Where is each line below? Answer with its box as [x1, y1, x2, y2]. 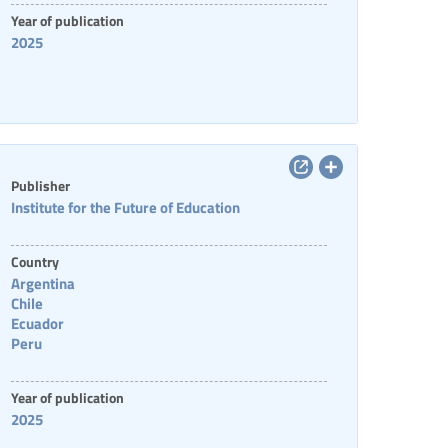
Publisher [10, 175, 70, 195]
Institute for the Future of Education [10, 196, 240, 218]
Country [10, 251, 59, 271]
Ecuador [10, 312, 64, 334]
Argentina [10, 272, 75, 294]
